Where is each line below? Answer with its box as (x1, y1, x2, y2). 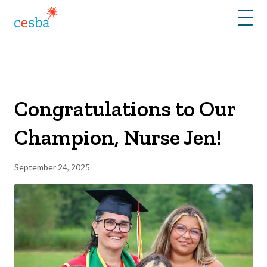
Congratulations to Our (14, 95, 235, 122)
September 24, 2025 (14, 162, 90, 172)
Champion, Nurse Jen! (14, 124, 221, 150)
